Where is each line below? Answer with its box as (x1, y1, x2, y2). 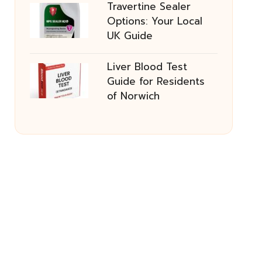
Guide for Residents (106, 74, 205, 89)
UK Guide (106, 28, 153, 43)
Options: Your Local (106, 13, 202, 29)
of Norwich (106, 88, 160, 104)
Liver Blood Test (106, 59, 187, 74)
